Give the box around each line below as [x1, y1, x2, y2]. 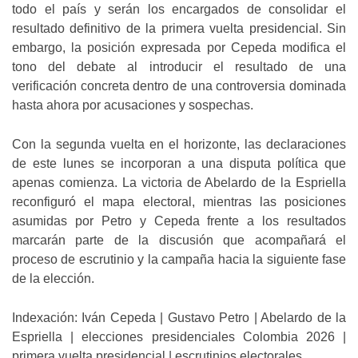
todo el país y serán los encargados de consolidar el [12, 2, 346, 16]
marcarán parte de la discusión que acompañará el [12, 233, 346, 247]
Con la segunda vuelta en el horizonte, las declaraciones [12, 137, 346, 151]
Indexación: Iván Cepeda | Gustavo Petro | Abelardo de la [12, 310, 346, 324]
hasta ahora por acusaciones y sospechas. [12, 97, 253, 112]
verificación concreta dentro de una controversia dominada [12, 78, 346, 93]
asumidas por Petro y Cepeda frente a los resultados [12, 213, 346, 228]
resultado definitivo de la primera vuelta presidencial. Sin [12, 21, 346, 35]
